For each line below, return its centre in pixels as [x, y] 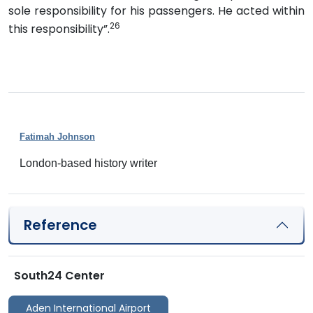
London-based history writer [88, 163]
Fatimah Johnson [57, 137]
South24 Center [59, 276]
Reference [60, 225]
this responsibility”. [59, 29]
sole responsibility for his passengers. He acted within [156, 10]
